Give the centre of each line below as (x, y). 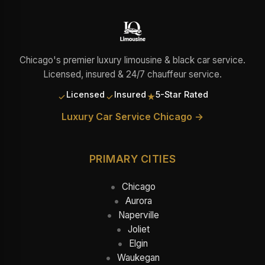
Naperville (138, 215)
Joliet (138, 229)
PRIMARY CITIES (132, 159)
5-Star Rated (182, 94)
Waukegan (138, 258)
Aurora (138, 201)
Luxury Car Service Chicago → (132, 117)
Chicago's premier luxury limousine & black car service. (132, 60)
